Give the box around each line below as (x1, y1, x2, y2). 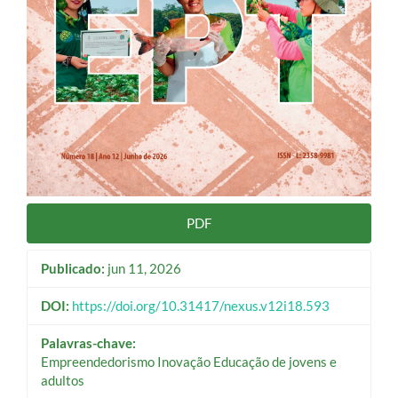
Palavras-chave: (41, 335, 136, 352)
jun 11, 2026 (105, 260, 181, 277)
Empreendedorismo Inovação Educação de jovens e (41, 354, 337, 370)
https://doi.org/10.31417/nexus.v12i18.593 (72, 298, 330, 314)
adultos (41, 372, 84, 389)
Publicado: (41, 260, 105, 277)
